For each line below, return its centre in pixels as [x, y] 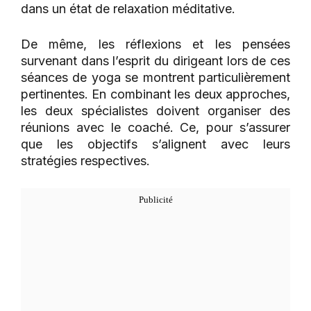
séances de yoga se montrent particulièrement [155, 78]
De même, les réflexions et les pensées [155, 44]
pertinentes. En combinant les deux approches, [155, 94]
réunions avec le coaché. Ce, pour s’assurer [155, 128]
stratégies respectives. [85, 161]
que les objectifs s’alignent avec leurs [155, 144]
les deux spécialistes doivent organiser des [155, 111]
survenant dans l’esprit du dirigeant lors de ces [155, 61]
